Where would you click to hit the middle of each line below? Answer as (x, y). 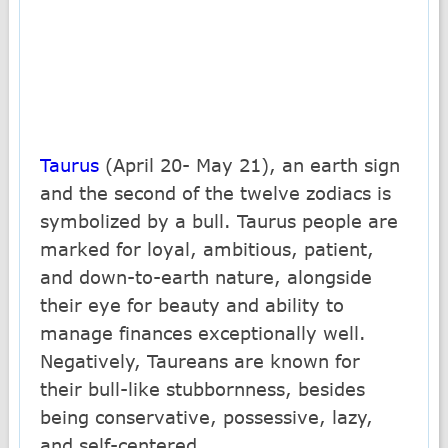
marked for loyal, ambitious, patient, (207, 249)
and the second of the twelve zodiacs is (216, 193)
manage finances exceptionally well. (203, 333)
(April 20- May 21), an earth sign (250, 165)
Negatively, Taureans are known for (200, 361)
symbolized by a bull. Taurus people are (219, 221)
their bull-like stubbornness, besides (203, 389)
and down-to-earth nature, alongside (206, 277)
